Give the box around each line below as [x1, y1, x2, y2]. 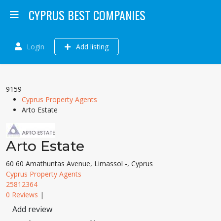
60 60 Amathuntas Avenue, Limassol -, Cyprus [6, 159, 153, 168]
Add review [12, 204, 52, 215]
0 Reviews [6, 190, 38, 199]
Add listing [74, 42, 109, 51]
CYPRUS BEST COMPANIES [29, 6, 146, 24]
